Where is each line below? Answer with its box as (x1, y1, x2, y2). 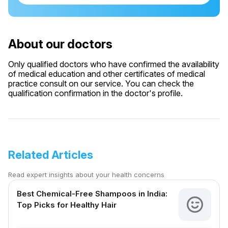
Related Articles (8, 148, 94, 161)
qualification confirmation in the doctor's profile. (8, 88, 183, 98)
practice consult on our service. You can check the (8, 78, 194, 89)
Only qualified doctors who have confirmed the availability (8, 59, 219, 69)
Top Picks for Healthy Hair (17, 200, 117, 210)
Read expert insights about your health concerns (8, 170, 164, 179)
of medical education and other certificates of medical (8, 69, 205, 79)
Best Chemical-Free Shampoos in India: (17, 189, 167, 198)
